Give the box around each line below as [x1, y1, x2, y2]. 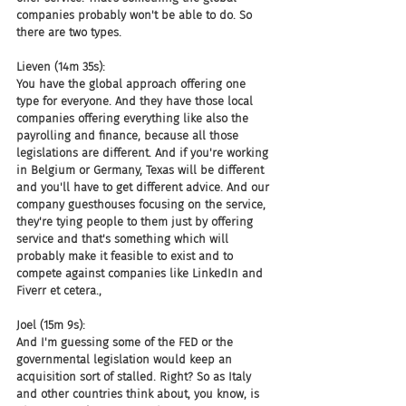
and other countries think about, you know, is [16, 387, 263, 401]
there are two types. [16, 25, 121, 39]
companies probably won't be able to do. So [16, 8, 256, 22]
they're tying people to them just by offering [16, 215, 256, 228]
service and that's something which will [16, 232, 232, 246]
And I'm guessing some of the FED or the [16, 335, 237, 349]
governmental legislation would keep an [16, 353, 236, 366]
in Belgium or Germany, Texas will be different [16, 163, 267, 177]
